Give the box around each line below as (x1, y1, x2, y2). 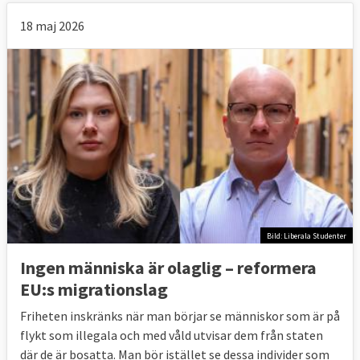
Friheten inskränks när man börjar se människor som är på (20, 308, 340, 325)
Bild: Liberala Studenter (267, 230, 346, 241)
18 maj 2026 (20, 18, 84, 35)
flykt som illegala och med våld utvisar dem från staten (20, 327, 323, 344)
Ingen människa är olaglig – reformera (20, 256, 317, 280)
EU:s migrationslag (20, 278, 168, 301)
